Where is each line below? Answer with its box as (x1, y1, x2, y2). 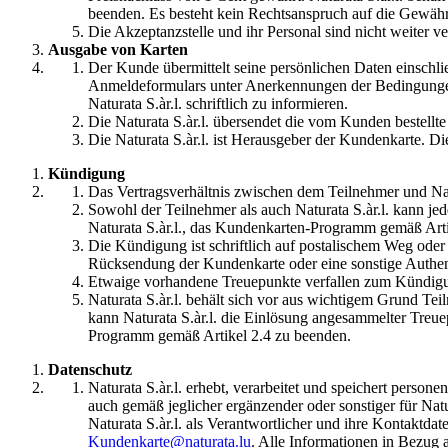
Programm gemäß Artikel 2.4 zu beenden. (88, 327, 351, 345)
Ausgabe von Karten (48, 41, 188, 59)
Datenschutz (48, 361, 132, 379)
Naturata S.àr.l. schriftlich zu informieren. (88, 95, 348, 113)
